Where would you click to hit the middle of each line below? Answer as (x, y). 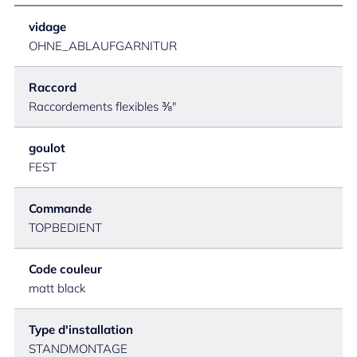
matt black (57, 288)
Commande (60, 208)
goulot (47, 148)
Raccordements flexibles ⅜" (102, 106)
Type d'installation (81, 330)
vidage (47, 27)
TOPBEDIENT (65, 228)
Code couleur (65, 269)
